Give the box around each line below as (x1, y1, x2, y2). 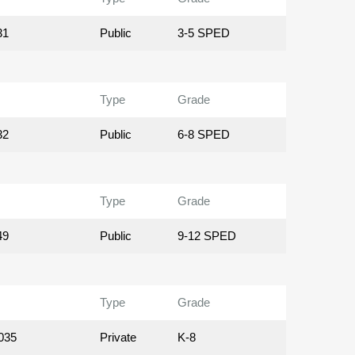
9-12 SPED (177, 229, 236, 243)
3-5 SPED (177, 26, 230, 40)
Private (100, 330, 137, 345)
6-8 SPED (177, 128, 230, 142)
